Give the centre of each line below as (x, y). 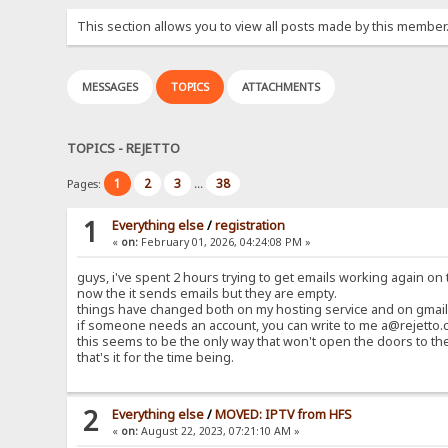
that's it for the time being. (156, 358)
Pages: (86, 184)
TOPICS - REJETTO (124, 147)
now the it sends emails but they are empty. (207, 294)
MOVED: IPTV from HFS (284, 415)
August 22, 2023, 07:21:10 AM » (219, 431)
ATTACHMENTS (281, 87)
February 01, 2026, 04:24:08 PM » (225, 242)
